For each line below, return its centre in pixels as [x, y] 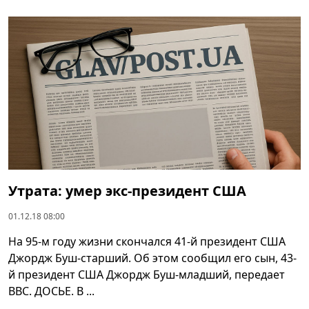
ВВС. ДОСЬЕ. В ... [51, 291]
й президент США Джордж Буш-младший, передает [147, 275]
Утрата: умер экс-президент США [127, 191]
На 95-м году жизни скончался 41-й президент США [147, 242]
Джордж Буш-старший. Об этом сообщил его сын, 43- [152, 258]
